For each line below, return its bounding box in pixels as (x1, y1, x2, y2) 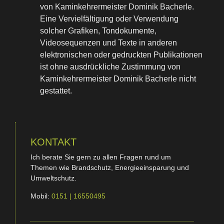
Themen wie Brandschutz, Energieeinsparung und (30, 163, 189, 172)
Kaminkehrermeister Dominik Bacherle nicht (40, 74, 196, 83)
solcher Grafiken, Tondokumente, (40, 26, 156, 35)
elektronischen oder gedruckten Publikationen (40, 50, 202, 59)
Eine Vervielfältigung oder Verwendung (40, 14, 178, 23)
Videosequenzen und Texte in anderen (40, 38, 177, 47)
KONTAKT (30, 136, 76, 148)
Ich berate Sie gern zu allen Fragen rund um (30, 153, 171, 161)
